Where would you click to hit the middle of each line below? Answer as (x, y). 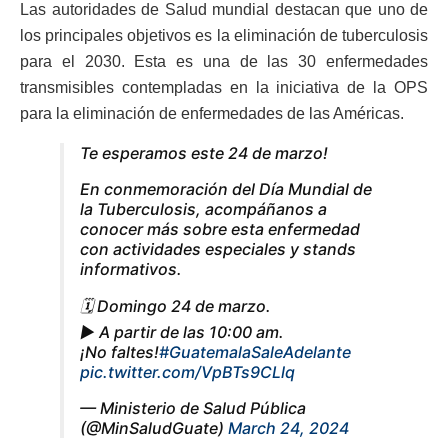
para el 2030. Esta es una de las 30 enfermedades (224, 61)
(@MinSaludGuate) (154, 427)
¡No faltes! (119, 351)
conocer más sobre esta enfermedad (220, 228)
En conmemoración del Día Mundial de (226, 188)
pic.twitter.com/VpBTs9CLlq (187, 371)
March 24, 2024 (288, 427)
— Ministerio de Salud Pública (193, 407)
